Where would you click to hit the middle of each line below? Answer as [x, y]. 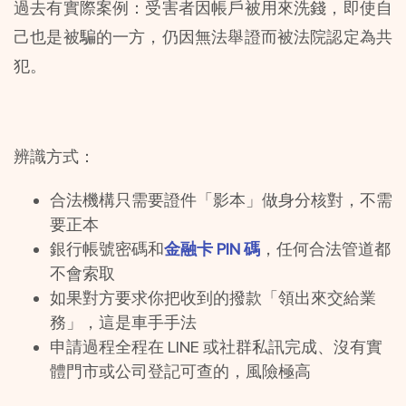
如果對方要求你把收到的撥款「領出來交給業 [213, 297]
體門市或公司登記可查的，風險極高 [180, 371]
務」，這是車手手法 [123, 322]
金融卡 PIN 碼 [212, 248]
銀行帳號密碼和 [107, 248]
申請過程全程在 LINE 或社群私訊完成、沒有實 [216, 346]
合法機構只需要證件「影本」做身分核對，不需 [221, 199]
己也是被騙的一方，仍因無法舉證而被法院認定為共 [203, 36]
